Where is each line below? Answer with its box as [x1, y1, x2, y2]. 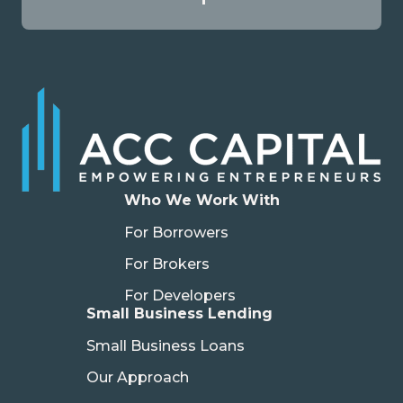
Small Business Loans [85, 337, 245, 355]
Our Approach [85, 369, 189, 387]
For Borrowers [123, 224, 228, 242]
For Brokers [123, 255, 210, 273]
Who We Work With [123, 192, 280, 210]
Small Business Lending [85, 305, 273, 323]
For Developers [123, 287, 236, 305]
